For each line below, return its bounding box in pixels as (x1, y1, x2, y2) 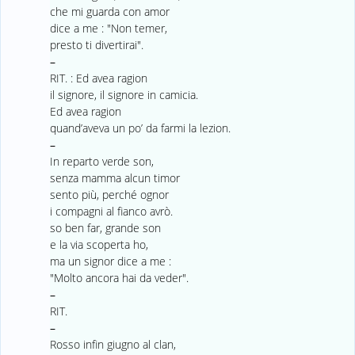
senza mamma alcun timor (49, 170, 180, 185)
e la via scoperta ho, (49, 236, 148, 252)
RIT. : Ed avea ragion (49, 70, 147, 86)
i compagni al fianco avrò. (49, 203, 173, 219)
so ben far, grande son (49, 219, 161, 235)
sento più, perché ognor (49, 186, 169, 202)
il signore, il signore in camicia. (49, 86, 198, 102)
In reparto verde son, (49, 153, 154, 169)
